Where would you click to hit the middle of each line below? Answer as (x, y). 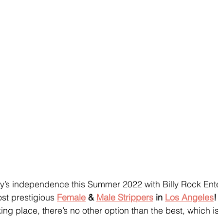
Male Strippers (125, 197)
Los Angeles (189, 197)
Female (71, 197)
